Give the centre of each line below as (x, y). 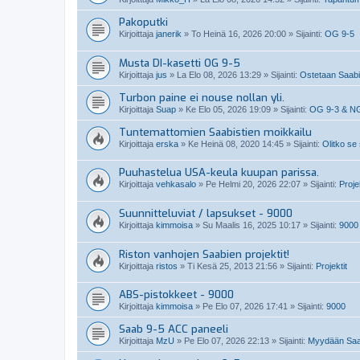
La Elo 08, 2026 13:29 (219, 74)
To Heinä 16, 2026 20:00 (239, 34)
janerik (169, 34)
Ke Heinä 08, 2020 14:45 (236, 143)
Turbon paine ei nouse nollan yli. (202, 97)
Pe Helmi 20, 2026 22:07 (253, 184)
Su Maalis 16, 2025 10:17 (252, 225)
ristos (167, 266)
